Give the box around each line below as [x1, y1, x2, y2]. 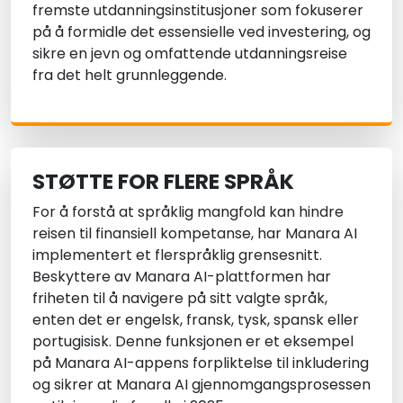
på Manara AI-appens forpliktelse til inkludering [32, 353, 369, 374]
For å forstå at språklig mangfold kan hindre [32, 201, 344, 223]
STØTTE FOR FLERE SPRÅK [32, 166, 294, 197]
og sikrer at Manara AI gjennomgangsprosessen [32, 374, 371, 396]
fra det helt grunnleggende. [32, 65, 227, 86]
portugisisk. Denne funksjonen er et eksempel [32, 331, 354, 353]
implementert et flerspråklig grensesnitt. [32, 245, 322, 266]
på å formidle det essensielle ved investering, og [32, 22, 371, 43]
